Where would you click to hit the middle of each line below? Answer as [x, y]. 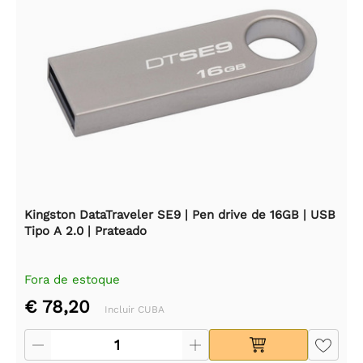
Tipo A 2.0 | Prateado [85, 231]
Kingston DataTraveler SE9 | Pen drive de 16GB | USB [180, 215]
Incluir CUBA [135, 310]
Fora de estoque [72, 280]
